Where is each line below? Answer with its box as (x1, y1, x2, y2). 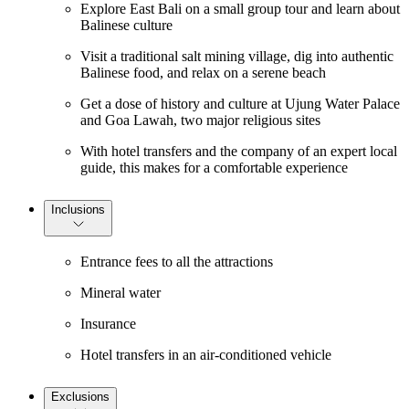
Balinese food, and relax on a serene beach (80, 64, 326, 80)
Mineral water (80, 285, 161, 301)
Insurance (80, 316, 136, 332)
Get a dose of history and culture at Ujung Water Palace (80, 95, 400, 111)
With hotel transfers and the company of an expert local (80, 142, 397, 159)
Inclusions (51, 202, 105, 216)
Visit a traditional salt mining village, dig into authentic (80, 47, 393, 64)
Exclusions (51, 390, 110, 404)
